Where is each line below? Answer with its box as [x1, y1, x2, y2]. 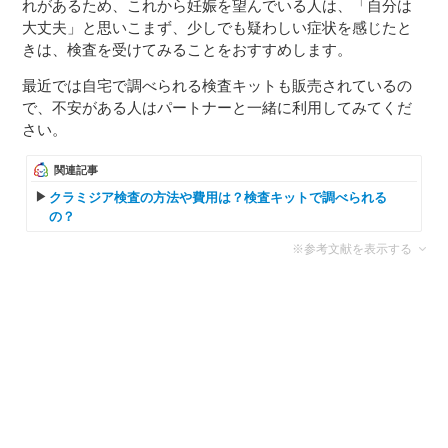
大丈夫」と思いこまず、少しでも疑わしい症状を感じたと [22, 18, 413, 36]
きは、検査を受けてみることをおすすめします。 [22, 40, 353, 58]
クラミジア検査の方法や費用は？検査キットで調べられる [49, 189, 388, 205]
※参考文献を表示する [291, 241, 412, 256]
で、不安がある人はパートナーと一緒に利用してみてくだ [22, 98, 413, 116]
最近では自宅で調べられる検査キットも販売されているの [22, 76, 413, 94]
